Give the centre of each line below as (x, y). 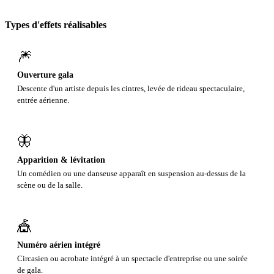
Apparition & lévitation (61, 159)
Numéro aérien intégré (59, 244)
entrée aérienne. (43, 100)
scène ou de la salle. (50, 185)
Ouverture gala (45, 75)
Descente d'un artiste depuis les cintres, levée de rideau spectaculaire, (131, 88)
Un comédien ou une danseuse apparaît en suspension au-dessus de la (131, 173)
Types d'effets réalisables (56, 24)
